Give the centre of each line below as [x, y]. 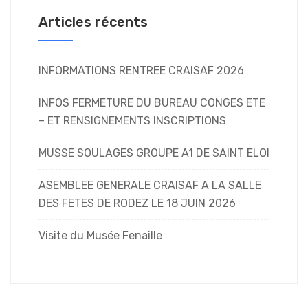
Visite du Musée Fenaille [100, 235]
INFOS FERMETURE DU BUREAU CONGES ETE [152, 102]
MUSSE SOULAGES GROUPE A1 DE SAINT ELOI [154, 153]
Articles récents [93, 22]
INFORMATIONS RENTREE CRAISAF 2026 [141, 70]
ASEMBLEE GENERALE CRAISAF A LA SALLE [150, 185]
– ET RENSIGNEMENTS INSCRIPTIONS [132, 120]
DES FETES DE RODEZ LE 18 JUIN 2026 [137, 203]
